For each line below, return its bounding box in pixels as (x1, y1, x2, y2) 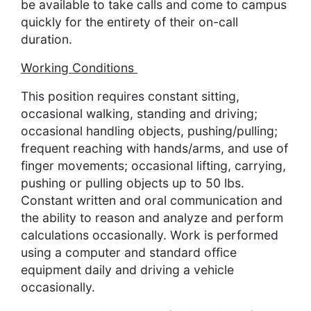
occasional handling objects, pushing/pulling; (21, 124, 278, 139)
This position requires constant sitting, (21, 89, 239, 104)
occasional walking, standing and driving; (21, 106, 258, 121)
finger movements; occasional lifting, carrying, (21, 158, 286, 174)
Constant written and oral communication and (21, 193, 283, 208)
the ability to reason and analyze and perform (21, 210, 283, 226)
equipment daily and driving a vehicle (21, 262, 234, 278)
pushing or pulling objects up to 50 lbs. (21, 176, 248, 191)
